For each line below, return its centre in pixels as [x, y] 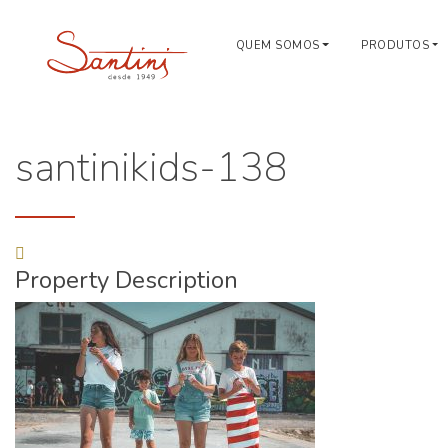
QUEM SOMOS [277, 45]
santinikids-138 [151, 168]
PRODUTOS [395, 45]
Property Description [126, 280]
